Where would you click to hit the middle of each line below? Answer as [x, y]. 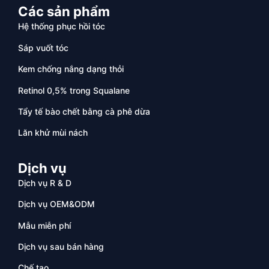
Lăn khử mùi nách [53, 133]
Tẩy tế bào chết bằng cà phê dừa [84, 112]
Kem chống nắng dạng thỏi [71, 69]
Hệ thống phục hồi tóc [62, 26]
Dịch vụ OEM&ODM [56, 204]
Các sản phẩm [64, 12]
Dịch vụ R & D [45, 183]
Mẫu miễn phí [44, 225]
